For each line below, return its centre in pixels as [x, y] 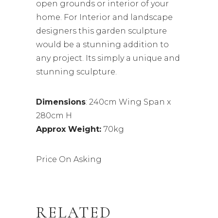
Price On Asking [69, 159]
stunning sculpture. [76, 72]
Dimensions [61, 102]
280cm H [54, 115]
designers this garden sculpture [101, 31]
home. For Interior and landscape [104, 17]
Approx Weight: [70, 129]
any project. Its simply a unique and [108, 58]
